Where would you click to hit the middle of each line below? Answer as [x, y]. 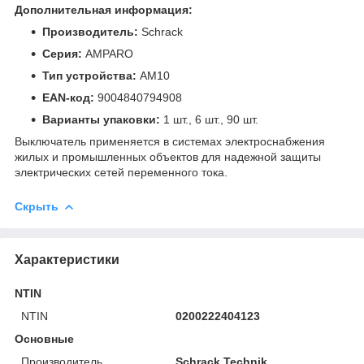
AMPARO [108, 53]
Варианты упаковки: [101, 119]
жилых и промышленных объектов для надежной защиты [168, 156]
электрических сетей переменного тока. [121, 172]
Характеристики [67, 259]
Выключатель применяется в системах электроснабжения [170, 141]
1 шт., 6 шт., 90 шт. [209, 119]
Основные [44, 338]
